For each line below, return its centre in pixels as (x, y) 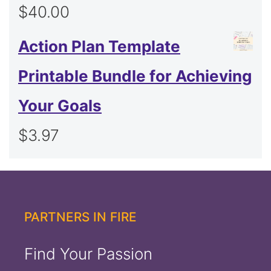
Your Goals (60, 106)
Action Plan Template (99, 47)
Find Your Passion (88, 253)
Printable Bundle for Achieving (135, 76)
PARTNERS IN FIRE (80, 217)
